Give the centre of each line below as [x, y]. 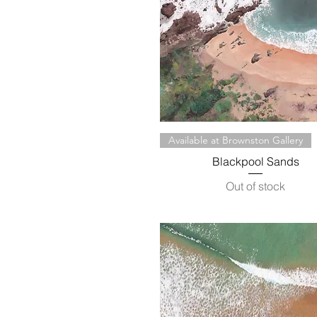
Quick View [255, 140]
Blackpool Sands [255, 162]
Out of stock [256, 186]
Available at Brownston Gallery [236, 140]
